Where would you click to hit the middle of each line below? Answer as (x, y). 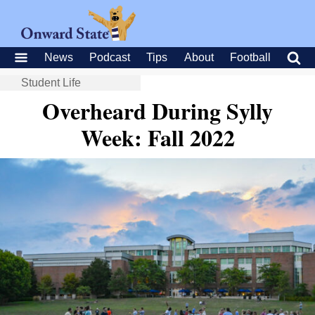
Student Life (51, 83)
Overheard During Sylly (157, 111)
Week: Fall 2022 (157, 137)
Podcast (110, 57)
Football (250, 57)
